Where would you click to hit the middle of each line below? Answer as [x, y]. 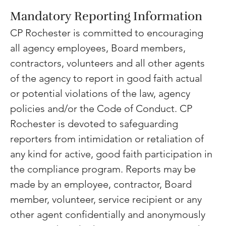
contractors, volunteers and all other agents [109, 63]
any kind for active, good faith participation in [113, 154]
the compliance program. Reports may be [104, 169]
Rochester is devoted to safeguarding [96, 124]
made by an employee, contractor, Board [102, 184]
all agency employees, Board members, [99, 48]
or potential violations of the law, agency [102, 94]
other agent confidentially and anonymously [109, 215]
